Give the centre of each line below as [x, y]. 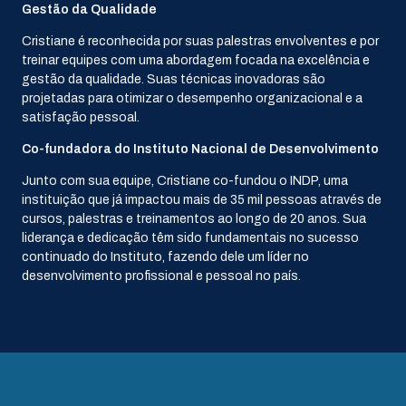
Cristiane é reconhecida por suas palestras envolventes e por [200, 41]
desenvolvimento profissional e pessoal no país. [161, 275]
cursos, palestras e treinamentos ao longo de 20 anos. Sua [194, 218]
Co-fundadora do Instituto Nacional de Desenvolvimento [200, 149]
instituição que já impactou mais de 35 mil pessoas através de [202, 199]
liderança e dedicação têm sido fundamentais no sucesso [190, 237]
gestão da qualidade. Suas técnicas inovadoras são [174, 79]
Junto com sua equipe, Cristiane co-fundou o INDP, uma [185, 180]
